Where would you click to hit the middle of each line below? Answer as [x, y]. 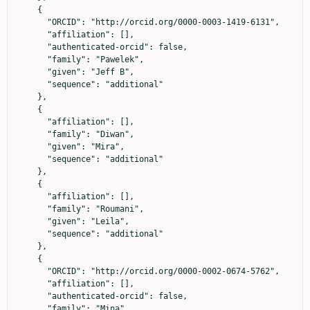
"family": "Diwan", [33, 134]
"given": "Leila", [33, 221]
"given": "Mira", [33, 146]
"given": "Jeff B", [33, 72]
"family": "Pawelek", [33, 59]
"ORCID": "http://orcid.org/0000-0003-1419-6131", [33, 22]
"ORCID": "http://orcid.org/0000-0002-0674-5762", [33, 271]
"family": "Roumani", [33, 209]
